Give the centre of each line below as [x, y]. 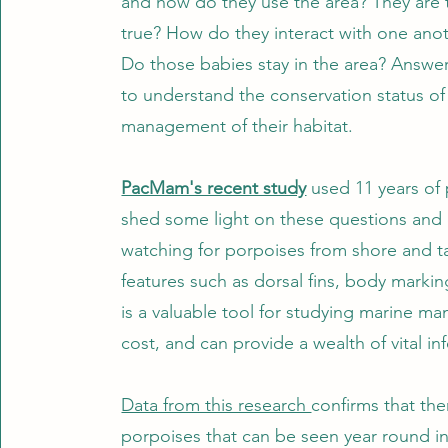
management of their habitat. [240, 126]
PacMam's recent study [214, 188]
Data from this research [216, 405]
